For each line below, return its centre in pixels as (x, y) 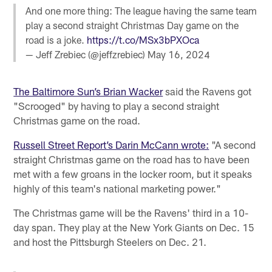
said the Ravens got (207, 91)
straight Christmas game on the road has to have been (132, 159)
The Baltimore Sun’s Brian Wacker (88, 91)
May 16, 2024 (179, 55)
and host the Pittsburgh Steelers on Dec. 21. (110, 242)
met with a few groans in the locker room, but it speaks (133, 174)
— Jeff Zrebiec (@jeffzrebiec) (87, 55)
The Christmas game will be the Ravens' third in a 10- (131, 213)
